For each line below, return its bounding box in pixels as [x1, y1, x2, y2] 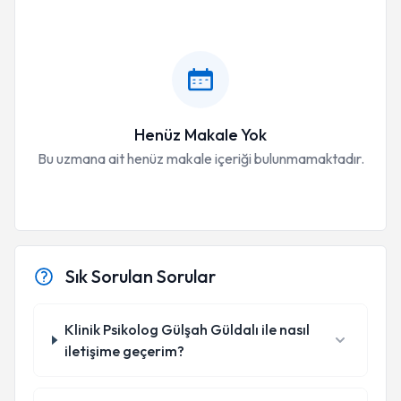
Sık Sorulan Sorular [65, 265, 216, 287]
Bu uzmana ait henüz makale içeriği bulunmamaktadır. [37, 149, 364, 167]
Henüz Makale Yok [134, 124, 267, 145]
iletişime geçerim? [64, 342, 184, 360]
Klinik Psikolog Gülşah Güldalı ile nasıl [64, 320, 310, 338]
